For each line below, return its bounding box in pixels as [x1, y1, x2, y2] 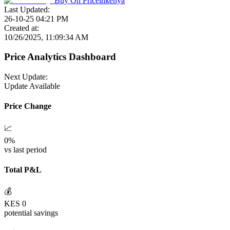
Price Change [4, 102, 51, 111]
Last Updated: [4, 5, 50, 14]
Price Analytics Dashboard [4, 51, 116, 63]
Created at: [4, 23, 39, 32]
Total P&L [4, 165, 42, 174]
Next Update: [4, 72, 48, 81]
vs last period [4, 145, 47, 154]
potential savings [4, 208, 58, 218]
